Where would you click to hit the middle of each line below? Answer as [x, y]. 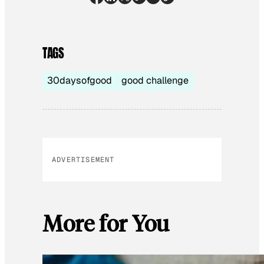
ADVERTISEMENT [83, 159]
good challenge [155, 80]
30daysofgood [80, 80]
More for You [106, 222]
